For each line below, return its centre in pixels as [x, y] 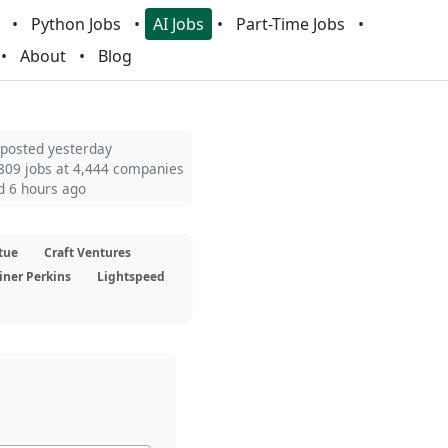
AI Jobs [178, 24]
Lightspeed [131, 276]
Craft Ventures [87, 252]
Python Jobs [75, 24]
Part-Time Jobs [290, 24]
